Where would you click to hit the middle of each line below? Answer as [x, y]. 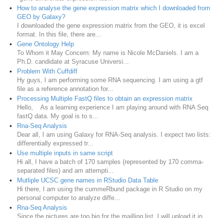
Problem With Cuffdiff [47, 71]
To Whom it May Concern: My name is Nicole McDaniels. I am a [108, 53]
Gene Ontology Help [45, 44]
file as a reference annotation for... [65, 89]
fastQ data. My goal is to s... [58, 116]
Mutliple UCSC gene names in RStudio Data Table [88, 180]
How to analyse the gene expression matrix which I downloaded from [114, 8]
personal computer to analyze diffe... [69, 198]
